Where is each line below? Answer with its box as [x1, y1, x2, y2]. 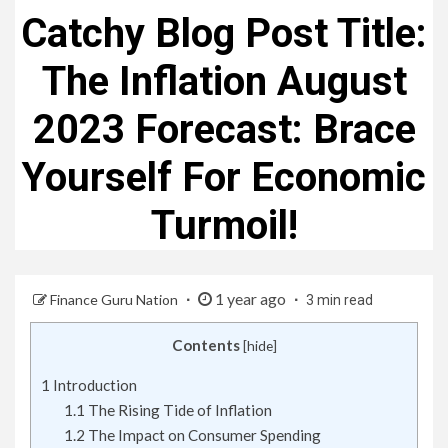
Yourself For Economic [22, 154, 426, 201]
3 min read [306, 292, 373, 308]
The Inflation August [41, 58, 407, 105]
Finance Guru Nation [50, 291, 181, 308]
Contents [171, 336, 240, 354]
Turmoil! [150, 202, 298, 249]
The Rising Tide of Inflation [84, 401, 272, 420]
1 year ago [212, 289, 289, 308]
